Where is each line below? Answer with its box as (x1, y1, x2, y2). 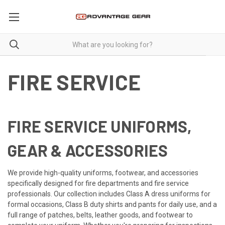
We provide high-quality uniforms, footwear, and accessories (8, 168, 198, 177)
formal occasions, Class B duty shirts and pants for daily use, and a (8, 200, 217, 208)
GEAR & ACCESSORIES (8, 140, 168, 160)
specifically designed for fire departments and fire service (8, 179, 189, 187)
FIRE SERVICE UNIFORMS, (8, 116, 192, 136)
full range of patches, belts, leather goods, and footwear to (8, 210, 193, 219)
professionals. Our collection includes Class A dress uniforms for (8, 189, 210, 198)
